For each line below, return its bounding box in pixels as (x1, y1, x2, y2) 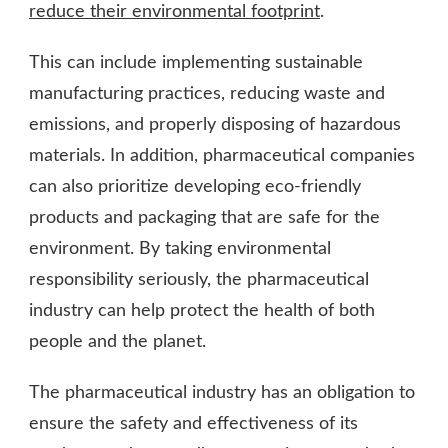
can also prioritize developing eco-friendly (29, 178, 361, 197)
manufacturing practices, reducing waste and (29, 85, 385, 104)
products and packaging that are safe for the (29, 209, 380, 228)
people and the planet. (29, 333, 206, 352)
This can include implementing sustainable (29, 54, 363, 73)
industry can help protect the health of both (29, 302, 375, 321)
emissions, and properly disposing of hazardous (29, 116, 401, 135)
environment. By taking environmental (29, 240, 331, 259)
